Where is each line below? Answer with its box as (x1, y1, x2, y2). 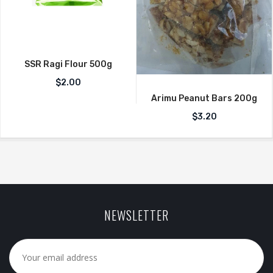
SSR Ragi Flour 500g (24, 59, 112, 70)
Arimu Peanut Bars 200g (151, 93, 257, 104)
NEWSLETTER (104, 205, 169, 224)
